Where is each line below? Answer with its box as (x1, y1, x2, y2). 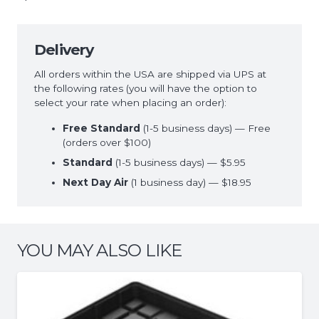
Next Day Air (63, 177, 128, 189)
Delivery (34, 40, 94, 58)
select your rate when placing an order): (34, 97, 226, 109)
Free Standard (63, 122, 140, 135)
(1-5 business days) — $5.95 (113, 157, 246, 169)
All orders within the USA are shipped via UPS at (34, 68, 266, 80)
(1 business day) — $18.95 (128, 177, 251, 189)
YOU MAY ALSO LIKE (17, 240, 182, 261)
